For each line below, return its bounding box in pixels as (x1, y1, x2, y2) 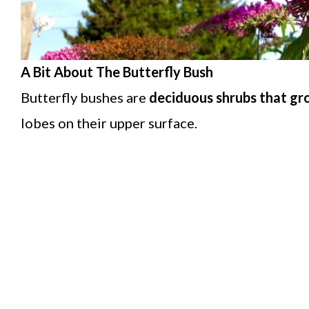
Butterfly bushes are (21, 89, 149, 106)
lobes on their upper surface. (21, 114, 197, 132)
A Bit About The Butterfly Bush (21, 63, 213, 81)
